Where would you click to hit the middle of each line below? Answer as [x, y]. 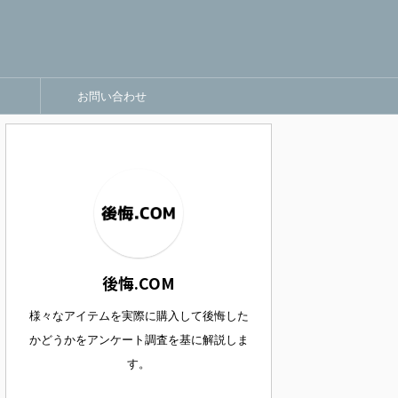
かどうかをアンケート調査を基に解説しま [139, 340]
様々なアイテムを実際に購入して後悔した [139, 316]
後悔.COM [139, 283]
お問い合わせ [112, 96]
